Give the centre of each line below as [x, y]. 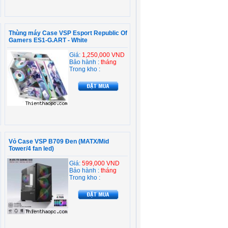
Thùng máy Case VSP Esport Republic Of [68, 33]
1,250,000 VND [103, 55]
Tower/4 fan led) [31, 149]
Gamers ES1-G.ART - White [48, 40]
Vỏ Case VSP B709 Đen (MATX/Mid [59, 141]
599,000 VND [101, 163]
